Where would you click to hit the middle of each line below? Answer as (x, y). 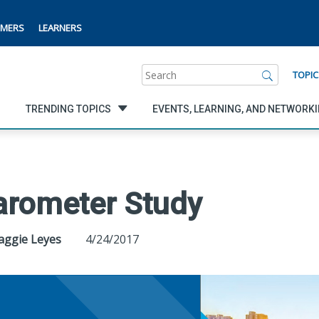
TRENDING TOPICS (68, 109)
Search (159, 71)
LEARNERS (60, 28)
